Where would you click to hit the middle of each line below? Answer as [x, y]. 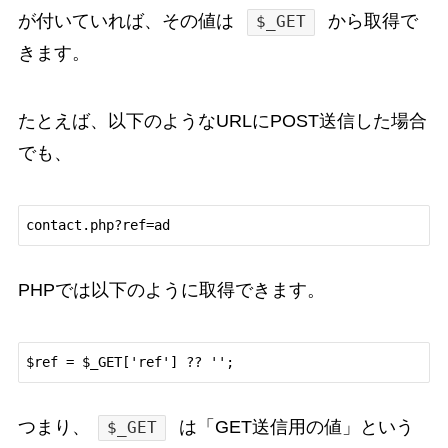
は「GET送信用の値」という [294, 426]
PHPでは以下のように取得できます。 [171, 290]
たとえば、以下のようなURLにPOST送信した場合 [222, 121]
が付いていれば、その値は [128, 21]
